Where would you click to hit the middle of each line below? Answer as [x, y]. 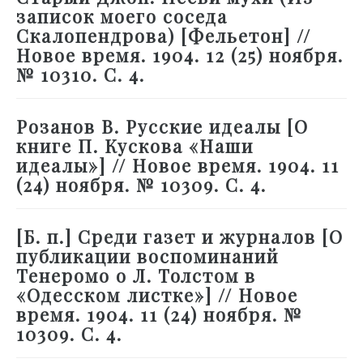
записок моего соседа [122, 17]
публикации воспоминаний [147, 256]
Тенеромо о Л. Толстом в [136, 276]
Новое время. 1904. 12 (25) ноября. [180, 56]
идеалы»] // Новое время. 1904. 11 [178, 166]
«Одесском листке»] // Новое [157, 295]
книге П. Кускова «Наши [135, 146]
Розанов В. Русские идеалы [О [162, 127]
